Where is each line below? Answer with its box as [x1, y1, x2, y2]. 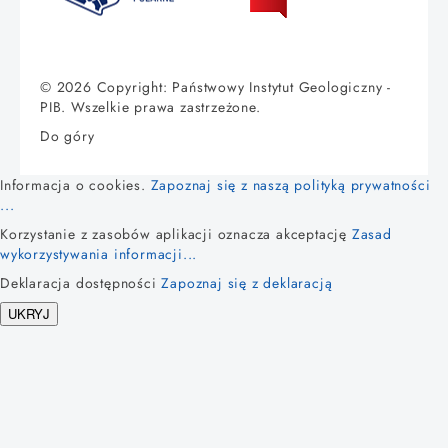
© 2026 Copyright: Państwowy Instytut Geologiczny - [40, 76, 391, 97]
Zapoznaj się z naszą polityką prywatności [150, 174, 431, 195]
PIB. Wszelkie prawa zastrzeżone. [40, 96, 261, 117]
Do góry [40, 125, 95, 146]
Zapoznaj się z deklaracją [161, 272, 333, 293]
